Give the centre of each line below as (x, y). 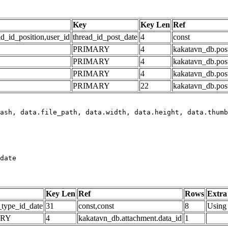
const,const (96, 206)
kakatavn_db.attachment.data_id (130, 218)
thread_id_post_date (105, 37)
